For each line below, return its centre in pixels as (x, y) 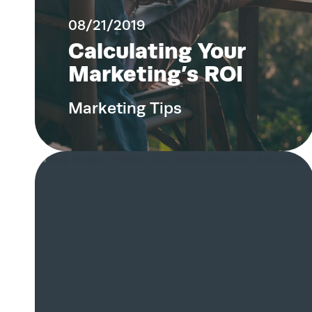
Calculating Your (157, 51)
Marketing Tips (125, 108)
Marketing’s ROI (156, 74)
